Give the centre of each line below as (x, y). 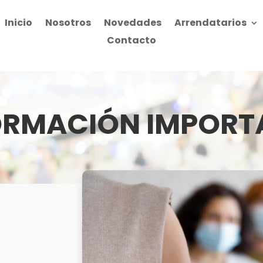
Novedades (132, 23)
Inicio (18, 23)
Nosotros (68, 23)
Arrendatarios (210, 23)
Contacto (131, 40)
